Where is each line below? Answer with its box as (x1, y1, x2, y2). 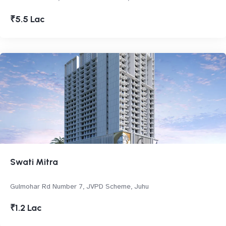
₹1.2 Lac (10, 202, 42, 213)
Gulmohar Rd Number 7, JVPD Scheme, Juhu (10, 182, 149, 191)
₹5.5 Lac (10, 14, 45, 25)
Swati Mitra (10, 157, 58, 167)
